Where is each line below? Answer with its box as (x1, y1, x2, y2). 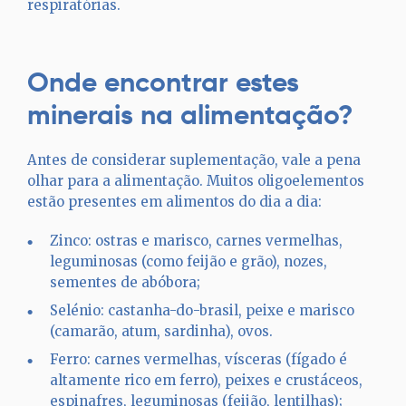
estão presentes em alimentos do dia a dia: (27, 193, 322, 210)
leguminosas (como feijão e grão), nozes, (50, 253, 327, 270)
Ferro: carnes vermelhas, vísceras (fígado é (50, 351, 347, 368)
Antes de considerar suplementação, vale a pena (27, 151, 361, 169)
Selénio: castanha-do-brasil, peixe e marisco (50, 302, 354, 319)
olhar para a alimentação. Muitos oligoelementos (27, 172, 364, 189)
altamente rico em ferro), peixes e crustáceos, (50, 372, 362, 389)
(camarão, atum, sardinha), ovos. (50, 323, 273, 340)
